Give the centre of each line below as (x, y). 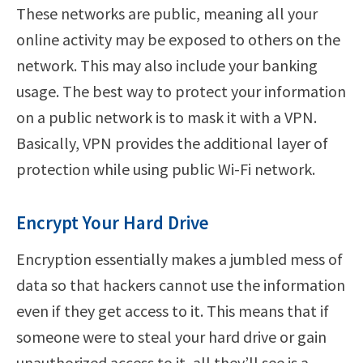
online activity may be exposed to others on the (178, 39)
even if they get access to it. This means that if (173, 310)
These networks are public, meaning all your (167, 13)
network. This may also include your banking (167, 65)
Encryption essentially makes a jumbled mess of (179, 258)
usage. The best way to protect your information (181, 91)
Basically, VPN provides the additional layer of (172, 143)
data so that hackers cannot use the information (181, 284)
